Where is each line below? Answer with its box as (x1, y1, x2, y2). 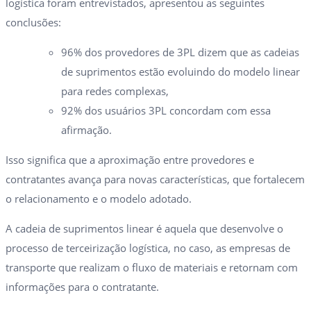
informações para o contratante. (6, 279, 159, 294)
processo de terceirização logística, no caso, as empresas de (6, 240, 290, 255)
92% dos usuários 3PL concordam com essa (61, 103, 271, 117)
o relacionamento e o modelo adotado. (6, 191, 192, 205)
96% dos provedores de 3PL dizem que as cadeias (61, 44, 299, 59)
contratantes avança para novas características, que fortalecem (6, 171, 305, 186)
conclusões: (6, 15, 61, 29)
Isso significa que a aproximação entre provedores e (6, 152, 254, 167)
